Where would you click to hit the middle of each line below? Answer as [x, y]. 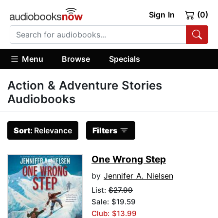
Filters [105, 131]
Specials [124, 59]
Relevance [53, 131]
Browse [76, 59]
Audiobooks [41, 99]
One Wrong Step [129, 160]
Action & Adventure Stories [85, 86]
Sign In [162, 15]
